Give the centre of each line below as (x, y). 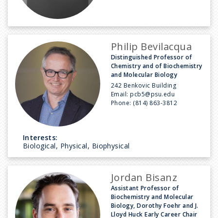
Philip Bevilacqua (152, 46)
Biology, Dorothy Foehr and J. (155, 205)
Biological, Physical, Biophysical (76, 145)
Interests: (40, 137)
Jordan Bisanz (144, 177)
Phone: (122, 103)
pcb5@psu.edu (153, 94)
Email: (121, 94)
